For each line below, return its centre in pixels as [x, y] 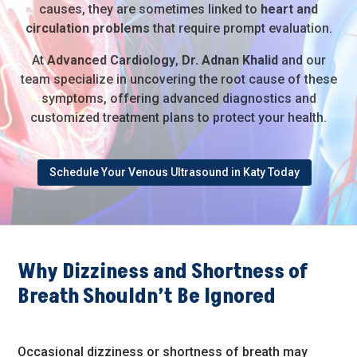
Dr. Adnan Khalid [229, 60]
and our [302, 60]
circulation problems [87, 28]
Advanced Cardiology [111, 60]
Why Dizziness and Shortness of [163, 272]
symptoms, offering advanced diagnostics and [178, 98]
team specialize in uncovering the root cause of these [178, 79]
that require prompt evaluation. [241, 28]
